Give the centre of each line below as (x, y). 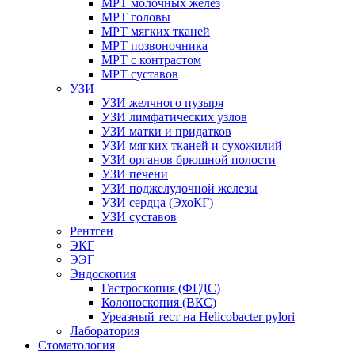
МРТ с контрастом (151, 59)
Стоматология (76, 345)
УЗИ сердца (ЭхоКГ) (157, 202)
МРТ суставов (140, 74)
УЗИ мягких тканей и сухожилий (192, 145)
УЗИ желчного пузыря (162, 102)
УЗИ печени (135, 174)
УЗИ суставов (139, 216)
